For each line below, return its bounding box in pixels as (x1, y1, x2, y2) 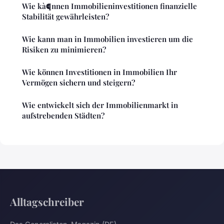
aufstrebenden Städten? (22, 110, 104, 121)
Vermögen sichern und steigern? (22, 77, 135, 88)
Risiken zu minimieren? (22, 44, 106, 55)
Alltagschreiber (10, 194, 84, 209)
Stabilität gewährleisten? (22, 11, 109, 22)
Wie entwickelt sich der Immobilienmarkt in (22, 100, 178, 110)
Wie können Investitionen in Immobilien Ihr (22, 67, 177, 77)
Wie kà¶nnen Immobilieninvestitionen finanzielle (22, 1, 197, 11)
